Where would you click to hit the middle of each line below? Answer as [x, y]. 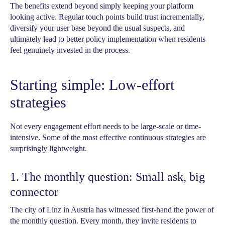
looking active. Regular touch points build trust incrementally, [107, 17]
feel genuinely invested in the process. [70, 50]
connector [34, 192]
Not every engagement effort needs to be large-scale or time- [105, 126]
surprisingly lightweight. [48, 148]
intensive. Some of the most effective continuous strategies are [108, 137]
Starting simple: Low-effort [92, 85]
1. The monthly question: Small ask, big [107, 177]
